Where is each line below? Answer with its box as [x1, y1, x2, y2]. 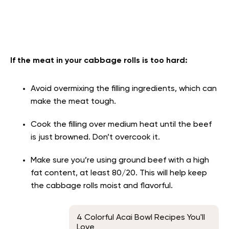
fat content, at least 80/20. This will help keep [31, 169, 207, 177]
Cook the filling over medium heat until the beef [31, 120, 212, 129]
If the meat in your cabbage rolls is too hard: [10, 56, 188, 65]
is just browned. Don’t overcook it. [31, 133, 160, 142]
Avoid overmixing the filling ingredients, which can [31, 84, 217, 93]
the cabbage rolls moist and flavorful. [31, 181, 173, 190]
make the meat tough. [31, 97, 116, 106]
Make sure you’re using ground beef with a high [31, 156, 209, 165]
